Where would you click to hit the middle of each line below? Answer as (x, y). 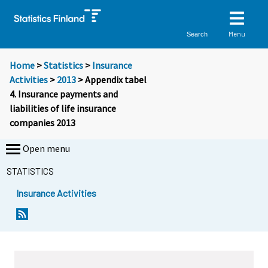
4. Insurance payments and (64, 94)
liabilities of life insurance (63, 109)
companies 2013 (42, 123)
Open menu (46, 149)
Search (197, 34)
